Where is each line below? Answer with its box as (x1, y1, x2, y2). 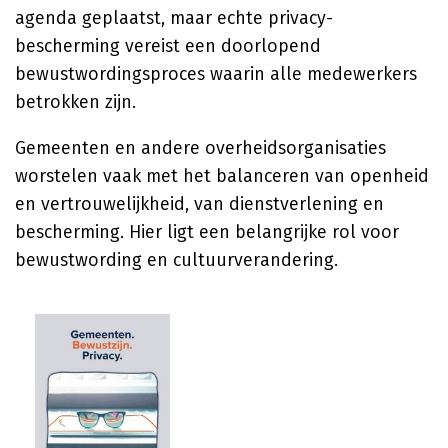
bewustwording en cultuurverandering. (15, 249, 338, 271)
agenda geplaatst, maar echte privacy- (15, 7, 333, 29)
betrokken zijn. (15, 91, 136, 113)
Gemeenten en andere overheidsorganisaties (15, 137, 386, 159)
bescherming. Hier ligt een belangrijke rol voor (15, 221, 399, 243)
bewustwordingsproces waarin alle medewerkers (15, 63, 417, 85)
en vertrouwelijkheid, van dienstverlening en (15, 193, 384, 215)
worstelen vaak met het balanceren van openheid (15, 165, 429, 187)
